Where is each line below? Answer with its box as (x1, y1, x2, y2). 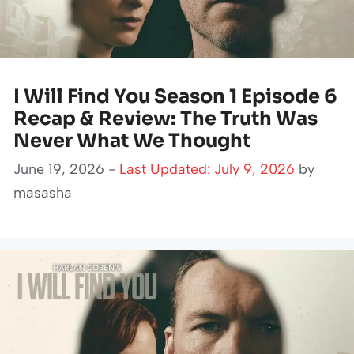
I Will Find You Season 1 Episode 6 (13, 84, 337, 108)
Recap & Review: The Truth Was (13, 106, 318, 130)
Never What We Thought (13, 128, 250, 153)
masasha (13, 183, 72, 201)
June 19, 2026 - (13, 160, 119, 178)
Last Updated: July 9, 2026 (119, 160, 295, 178)
